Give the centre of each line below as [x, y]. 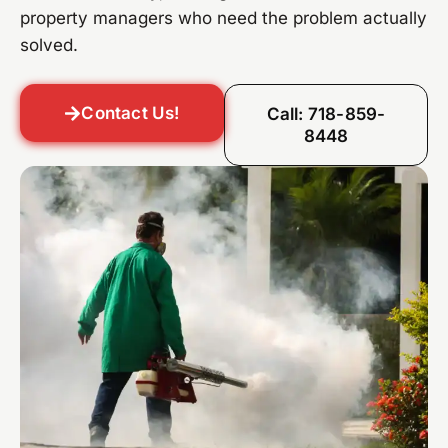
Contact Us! [130, 113]
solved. [49, 45]
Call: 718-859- [326, 114]
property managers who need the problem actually [223, 18]
